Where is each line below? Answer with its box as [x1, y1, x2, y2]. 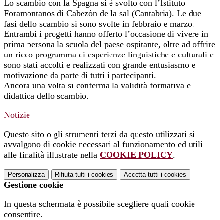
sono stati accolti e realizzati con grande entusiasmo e [4, 60, 195, 70]
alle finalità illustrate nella [4, 150, 100, 160]
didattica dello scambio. [4, 91, 89, 101]
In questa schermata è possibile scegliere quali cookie [4, 199, 195, 209]
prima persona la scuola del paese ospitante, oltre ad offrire [4, 39, 215, 50]
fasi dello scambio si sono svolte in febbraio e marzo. [4, 19, 194, 29]
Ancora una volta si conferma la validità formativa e [4, 81, 191, 91]
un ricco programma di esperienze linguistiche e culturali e [4, 50, 214, 60]
